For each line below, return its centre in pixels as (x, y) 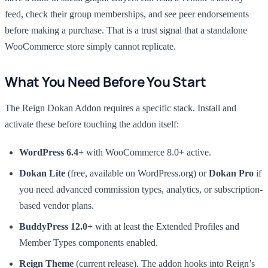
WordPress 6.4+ (51, 152)
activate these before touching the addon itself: (92, 124)
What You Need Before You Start (106, 82)
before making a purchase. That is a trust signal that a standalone (126, 30)
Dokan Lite (42, 173)
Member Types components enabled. (89, 243)
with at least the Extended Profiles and (166, 226)
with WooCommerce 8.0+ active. (147, 152)
